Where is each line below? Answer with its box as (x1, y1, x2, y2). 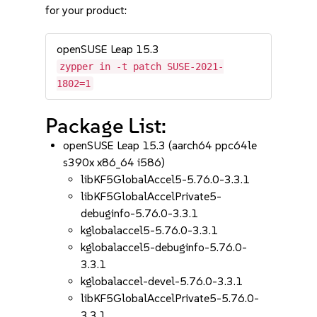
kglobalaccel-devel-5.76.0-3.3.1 (81, 275, 243, 288)
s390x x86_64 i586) (63, 156, 166, 169)
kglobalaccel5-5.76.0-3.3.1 (81, 224, 219, 237)
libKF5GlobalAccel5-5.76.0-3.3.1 (81, 173, 250, 186)
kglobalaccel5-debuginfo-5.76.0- (81, 241, 248, 254)
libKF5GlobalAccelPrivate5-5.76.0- (81, 292, 260, 305)
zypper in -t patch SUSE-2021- (59, 61, 224, 72)
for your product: (45, 4, 127, 17)
